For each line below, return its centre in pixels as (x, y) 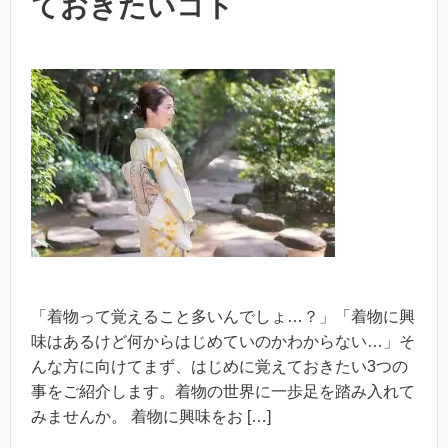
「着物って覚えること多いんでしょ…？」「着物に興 (223, 316)
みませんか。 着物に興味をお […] (151, 416)
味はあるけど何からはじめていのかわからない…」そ (223, 341)
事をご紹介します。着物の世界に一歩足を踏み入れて (223, 391)
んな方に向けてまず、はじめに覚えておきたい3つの (219, 366)
